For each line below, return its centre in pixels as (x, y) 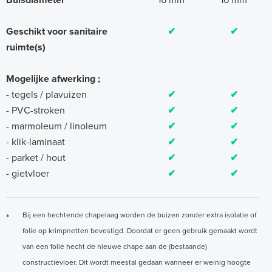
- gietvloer (28, 174)
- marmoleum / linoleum (56, 127)
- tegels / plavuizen (46, 95)
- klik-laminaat (36, 142)
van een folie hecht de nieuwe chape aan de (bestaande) (115, 247)
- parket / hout (36, 158)
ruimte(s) (26, 48)
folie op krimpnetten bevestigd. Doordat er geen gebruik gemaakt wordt (140, 231)
